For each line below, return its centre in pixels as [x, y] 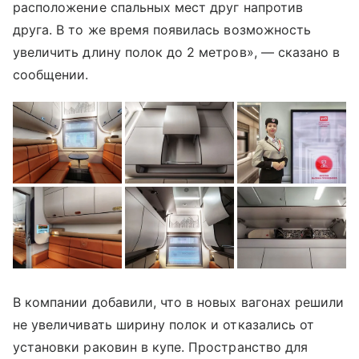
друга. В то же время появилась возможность [162, 30]
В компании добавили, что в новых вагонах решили [179, 302]
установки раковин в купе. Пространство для [161, 347]
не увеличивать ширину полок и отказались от [164, 324]
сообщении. [51, 75]
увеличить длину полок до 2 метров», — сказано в [177, 52]
